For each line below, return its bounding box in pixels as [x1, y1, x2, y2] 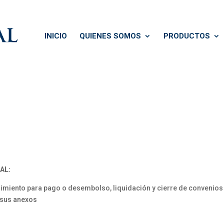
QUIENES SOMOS [79, 31, 141, 40]
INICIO [44, 31, 67, 40]
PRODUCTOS [163, 31, 210, 40]
